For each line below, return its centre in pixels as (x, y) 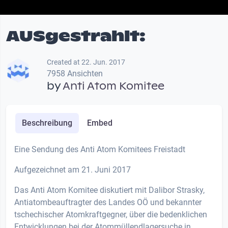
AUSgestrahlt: (76, 36)
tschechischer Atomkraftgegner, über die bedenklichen (111, 215)
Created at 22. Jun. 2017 (86, 62)
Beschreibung (47, 123)
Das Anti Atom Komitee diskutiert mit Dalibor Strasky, (109, 190)
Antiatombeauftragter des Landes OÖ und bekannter (108, 203)
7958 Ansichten (75, 74)
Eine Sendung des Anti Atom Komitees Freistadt (100, 150)
